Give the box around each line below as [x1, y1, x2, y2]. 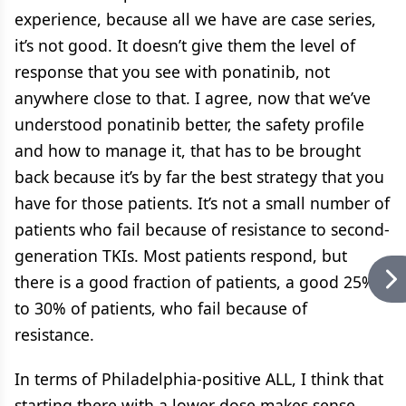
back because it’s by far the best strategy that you [14, 165, 384, 188]
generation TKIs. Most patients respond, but [14, 244, 347, 266]
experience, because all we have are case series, [14, 7, 376, 30]
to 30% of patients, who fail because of [14, 296, 307, 319]
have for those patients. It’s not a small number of [14, 191, 390, 214]
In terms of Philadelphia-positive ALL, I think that [14, 367, 383, 390]
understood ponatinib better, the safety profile [14, 112, 364, 135]
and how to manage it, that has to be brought [14, 139, 361, 161]
